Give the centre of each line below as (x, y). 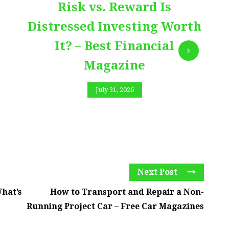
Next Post (158, 172)
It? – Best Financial (114, 46)
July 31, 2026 (114, 90)
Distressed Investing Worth (114, 26)
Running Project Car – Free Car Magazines (115, 207)
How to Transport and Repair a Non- (127, 192)
